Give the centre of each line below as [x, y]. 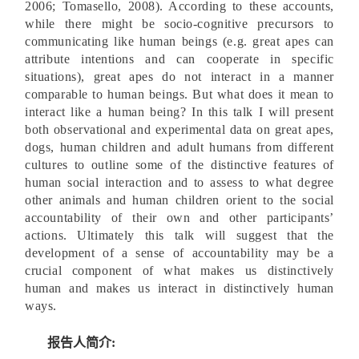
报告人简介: [83, 343]
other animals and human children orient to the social [179, 200]
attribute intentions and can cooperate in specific [179, 59]
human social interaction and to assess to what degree [179, 182]
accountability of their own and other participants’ [179, 218]
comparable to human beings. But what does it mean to [179, 94]
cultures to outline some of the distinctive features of [179, 165]
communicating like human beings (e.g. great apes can [179, 41]
